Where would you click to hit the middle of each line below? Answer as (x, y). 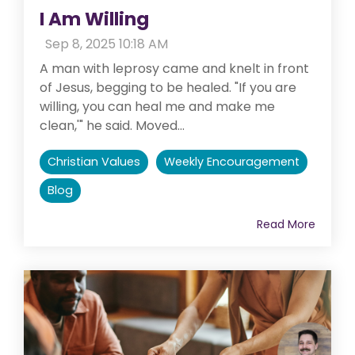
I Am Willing (94, 19)
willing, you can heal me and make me (157, 106)
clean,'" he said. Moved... (112, 125)
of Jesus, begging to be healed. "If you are (168, 87)
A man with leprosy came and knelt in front (174, 68)
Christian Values (94, 161)
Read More (286, 224)
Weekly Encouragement (232, 161)
